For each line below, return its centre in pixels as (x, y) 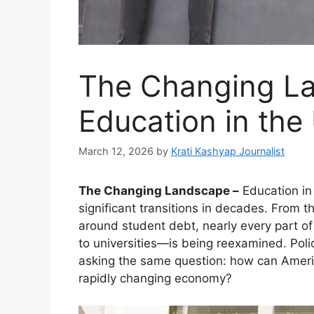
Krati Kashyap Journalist (228, 151)
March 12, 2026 (116, 151)
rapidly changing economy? (155, 279)
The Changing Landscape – (159, 191)
